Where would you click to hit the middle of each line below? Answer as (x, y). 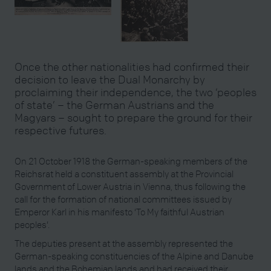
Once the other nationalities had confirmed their (132, 67)
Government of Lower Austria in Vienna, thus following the (130, 186)
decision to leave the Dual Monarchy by (110, 79)
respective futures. (60, 130)
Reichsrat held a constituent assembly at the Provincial (124, 173)
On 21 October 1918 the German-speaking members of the (131, 161)
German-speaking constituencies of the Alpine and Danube (134, 256)
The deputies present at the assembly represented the (124, 243)
